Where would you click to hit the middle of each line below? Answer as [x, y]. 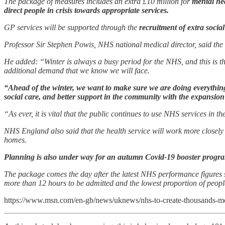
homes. [15, 140]
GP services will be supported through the [72, 28]
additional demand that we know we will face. [77, 71]
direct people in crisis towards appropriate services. [86, 11]
